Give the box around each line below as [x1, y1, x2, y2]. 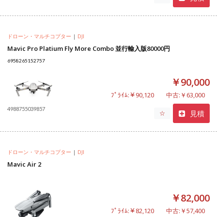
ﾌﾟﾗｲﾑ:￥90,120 [111, 91, 154, 99]
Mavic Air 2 [7, 160, 41, 169]
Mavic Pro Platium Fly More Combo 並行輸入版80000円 [7, 44, 170, 53]
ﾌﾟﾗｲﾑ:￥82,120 [111, 206, 154, 215]
